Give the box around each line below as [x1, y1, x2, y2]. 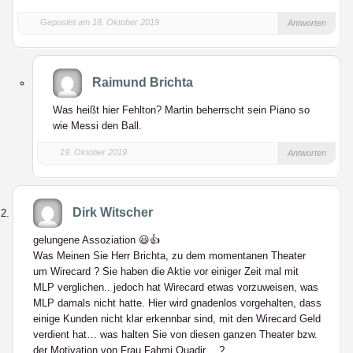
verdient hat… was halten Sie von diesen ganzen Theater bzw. [33, 329, 318, 340]
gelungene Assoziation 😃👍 [33, 234, 160, 246]
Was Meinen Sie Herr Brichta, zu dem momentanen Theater [33, 250, 306, 262]
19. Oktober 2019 [60, 147, 127, 157]
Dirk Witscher [72, 206, 153, 219]
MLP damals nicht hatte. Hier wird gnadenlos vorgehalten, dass [33, 297, 321, 309]
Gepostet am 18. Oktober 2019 [40, 17, 159, 27]
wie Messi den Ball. [53, 120, 142, 132]
